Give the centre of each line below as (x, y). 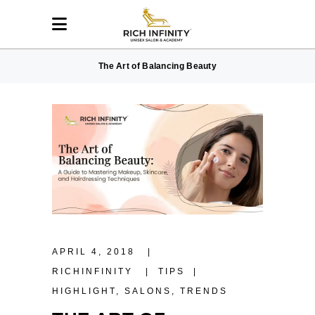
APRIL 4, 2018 (96, 252)
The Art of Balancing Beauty (157, 66)
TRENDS (204, 291)
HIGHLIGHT (84, 291)
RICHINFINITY (95, 272)
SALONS (148, 291)
